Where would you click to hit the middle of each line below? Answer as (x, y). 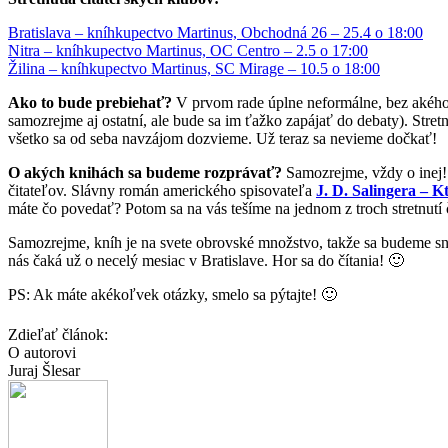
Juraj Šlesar (44, 370)
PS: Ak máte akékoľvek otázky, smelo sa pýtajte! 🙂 (172, 294)
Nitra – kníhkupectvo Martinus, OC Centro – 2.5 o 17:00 (188, 50)
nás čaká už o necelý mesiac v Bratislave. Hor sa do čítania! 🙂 (206, 260)
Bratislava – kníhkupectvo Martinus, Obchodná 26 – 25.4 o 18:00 (215, 32)
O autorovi (42, 352)
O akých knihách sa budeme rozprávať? (145, 172)
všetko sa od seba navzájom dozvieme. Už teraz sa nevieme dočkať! (222, 138)
